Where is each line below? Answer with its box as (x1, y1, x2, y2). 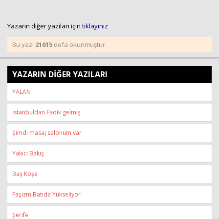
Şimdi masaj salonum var (12, 129, 82, 137)
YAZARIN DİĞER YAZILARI (12, 69, 108, 80)
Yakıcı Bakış (12, 149, 44, 157)
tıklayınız (82, 22, 108, 30)
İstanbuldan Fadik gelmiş (12, 108, 81, 116)
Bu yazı (12, 40, 35, 49)
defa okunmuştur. (52, 40, 107, 49)
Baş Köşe (12, 170, 38, 178)
